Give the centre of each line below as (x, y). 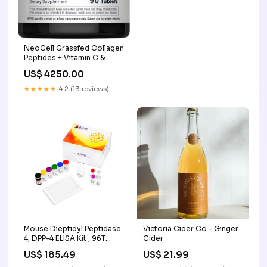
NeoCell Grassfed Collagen (74, 48)
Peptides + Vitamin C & (65, 57)
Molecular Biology (56, 247)
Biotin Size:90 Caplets (64, 67)
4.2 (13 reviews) (83, 89)
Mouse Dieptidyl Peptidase (72, 228)
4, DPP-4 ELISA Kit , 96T (65, 238)
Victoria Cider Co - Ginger (191, 228)
